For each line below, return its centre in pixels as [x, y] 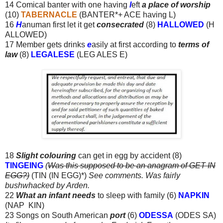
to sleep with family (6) [137, 195]
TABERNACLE [49, 14]
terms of [194, 44]
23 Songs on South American [56, 215]
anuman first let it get [59, 24]
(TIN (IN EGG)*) [59, 175]
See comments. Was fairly [134, 175]
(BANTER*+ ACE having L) [126, 14]
